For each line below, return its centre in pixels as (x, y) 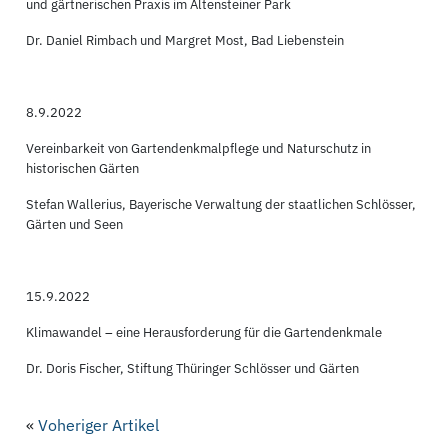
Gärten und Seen (75, 224)
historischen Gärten (83, 168)
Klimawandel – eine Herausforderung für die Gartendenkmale (204, 332)
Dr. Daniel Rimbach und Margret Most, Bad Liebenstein (185, 40)
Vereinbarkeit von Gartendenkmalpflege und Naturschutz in (199, 148)
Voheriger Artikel (99, 425)
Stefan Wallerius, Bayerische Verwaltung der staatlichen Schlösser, (221, 204)
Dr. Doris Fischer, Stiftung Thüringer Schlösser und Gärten (193, 368)
